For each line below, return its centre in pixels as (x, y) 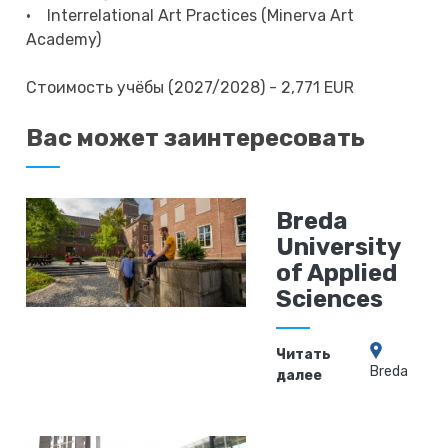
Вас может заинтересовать (196, 138)
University (338, 247)
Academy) (64, 40)
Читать (304, 355)
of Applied (337, 273)
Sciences (330, 299)
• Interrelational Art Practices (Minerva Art (190, 16)
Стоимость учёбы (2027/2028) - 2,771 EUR (190, 88)
